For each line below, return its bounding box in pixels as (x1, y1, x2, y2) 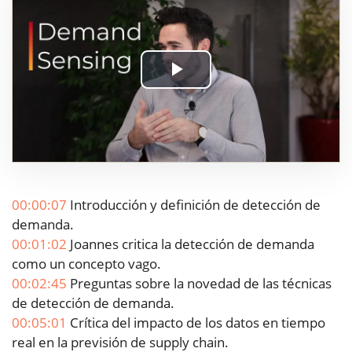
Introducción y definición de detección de (67, 195, 321, 214)
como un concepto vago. (12, 254, 161, 273)
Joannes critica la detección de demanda (67, 234, 314, 253)
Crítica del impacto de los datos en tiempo (67, 313, 325, 332)
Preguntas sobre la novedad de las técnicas (67, 273, 332, 292)
